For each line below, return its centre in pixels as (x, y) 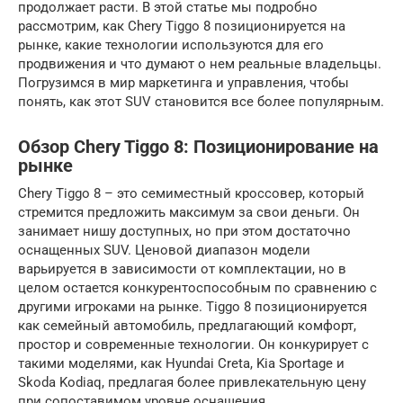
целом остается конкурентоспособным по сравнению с (197, 288)
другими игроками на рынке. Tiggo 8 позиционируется (193, 307)
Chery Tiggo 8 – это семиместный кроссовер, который (191, 193)
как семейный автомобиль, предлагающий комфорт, (187, 326)
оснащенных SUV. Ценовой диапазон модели (164, 250)
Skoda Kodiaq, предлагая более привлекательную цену (192, 382)
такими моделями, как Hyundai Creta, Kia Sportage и (181, 363)
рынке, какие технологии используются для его (171, 45)
